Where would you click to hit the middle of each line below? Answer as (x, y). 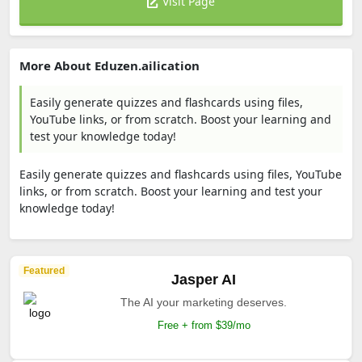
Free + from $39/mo (204, 325)
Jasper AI (204, 280)
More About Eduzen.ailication (109, 65)
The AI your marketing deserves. (204, 302)
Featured (44, 271)
